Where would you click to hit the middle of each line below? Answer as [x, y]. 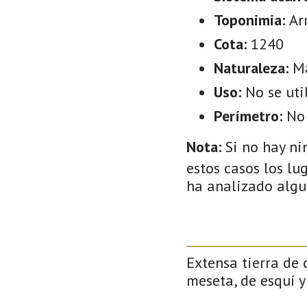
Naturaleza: [253, 67]
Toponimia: [251, 20]
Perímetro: [250, 115]
